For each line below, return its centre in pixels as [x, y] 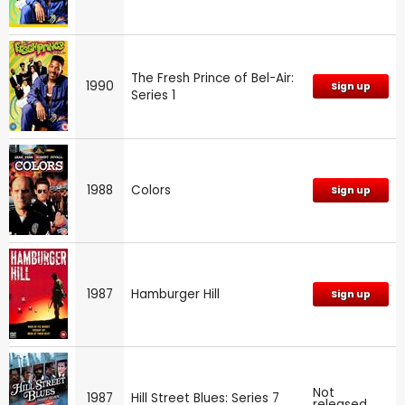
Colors [151, 190]
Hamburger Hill [175, 294]
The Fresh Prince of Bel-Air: [212, 78]
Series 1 [153, 95]
